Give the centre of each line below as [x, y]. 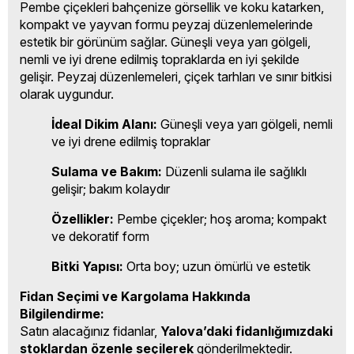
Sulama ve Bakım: [107, 171]
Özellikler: [83, 218]
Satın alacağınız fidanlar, [90, 331]
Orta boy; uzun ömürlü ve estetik [217, 266]
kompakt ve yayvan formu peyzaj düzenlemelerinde [166, 24]
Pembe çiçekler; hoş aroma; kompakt [220, 218]
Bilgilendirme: [62, 313]
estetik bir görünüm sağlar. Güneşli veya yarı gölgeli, [165, 41]
